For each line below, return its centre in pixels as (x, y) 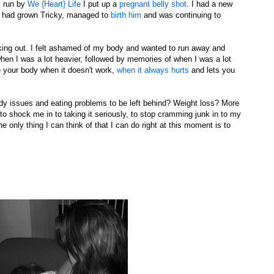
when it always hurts (153, 70)
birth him (126, 15)
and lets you (212, 70)
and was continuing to (181, 15)
